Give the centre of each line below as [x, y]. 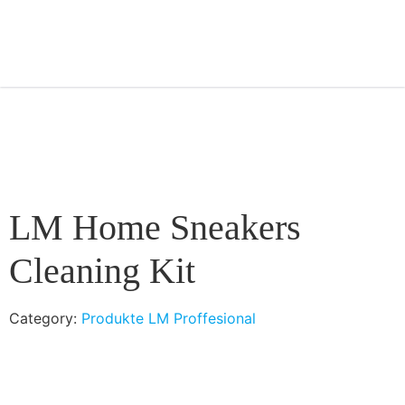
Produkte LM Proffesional [169, 318]
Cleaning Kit [102, 271]
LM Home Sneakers [155, 227]
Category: [45, 318]
